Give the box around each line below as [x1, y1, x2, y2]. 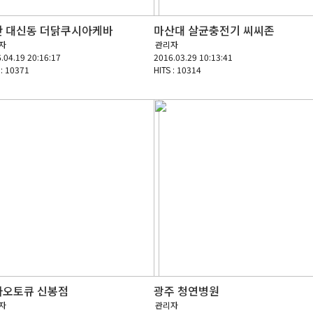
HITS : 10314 [154, 64, 201, 75]
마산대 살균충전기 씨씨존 [154, 22, 275, 38]
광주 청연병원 [154, 282, 219, 299]
